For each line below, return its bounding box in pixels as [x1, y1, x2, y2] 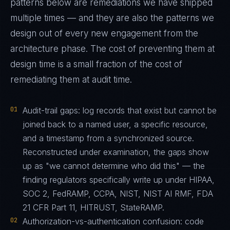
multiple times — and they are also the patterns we [10, 13, 214, 23]
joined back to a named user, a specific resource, [23, 119, 208, 129]
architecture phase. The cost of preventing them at [10, 44, 215, 54]
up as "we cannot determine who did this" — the [23, 161, 205, 171]
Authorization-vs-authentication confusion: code [23, 216, 204, 226]
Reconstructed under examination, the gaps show [23, 147, 209, 157]
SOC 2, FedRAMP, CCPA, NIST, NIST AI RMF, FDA [23, 188, 213, 199]
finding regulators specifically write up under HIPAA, [23, 175, 215, 185]
